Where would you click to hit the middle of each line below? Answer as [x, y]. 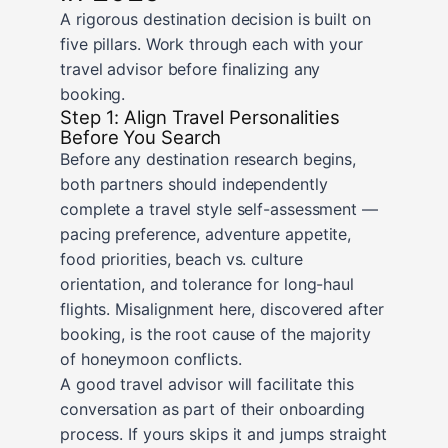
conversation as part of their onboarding [212, 408]
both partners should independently [194, 183]
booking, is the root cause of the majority [215, 333]
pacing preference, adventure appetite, [206, 233]
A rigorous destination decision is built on [215, 18]
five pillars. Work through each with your [211, 43]
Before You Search [141, 136]
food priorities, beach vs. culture [181, 258]
